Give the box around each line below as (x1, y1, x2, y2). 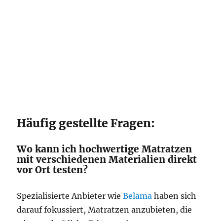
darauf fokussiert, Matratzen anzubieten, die (17, 205, 192, 215)
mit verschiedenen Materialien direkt (17, 153, 197, 165)
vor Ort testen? (17, 164, 88, 176)
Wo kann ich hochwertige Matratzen (17, 143, 192, 155)
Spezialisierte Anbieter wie (17, 191, 123, 201)
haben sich (152, 191, 197, 201)
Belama (123, 191, 152, 201)
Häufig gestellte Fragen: (17, 116, 155, 130)
